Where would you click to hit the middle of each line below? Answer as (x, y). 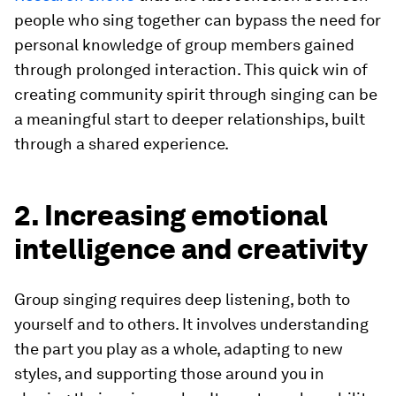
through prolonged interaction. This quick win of (191, 69)
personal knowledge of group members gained (184, 45)
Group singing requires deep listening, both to (182, 299)
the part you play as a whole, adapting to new (179, 349)
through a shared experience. (122, 144)
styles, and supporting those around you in (169, 373)
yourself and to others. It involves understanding (191, 324)
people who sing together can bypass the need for (198, 20)
